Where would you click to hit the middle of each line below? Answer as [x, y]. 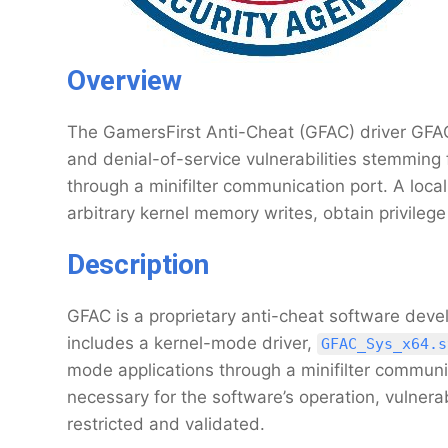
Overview [124, 80]
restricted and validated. [166, 424]
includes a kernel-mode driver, [192, 343]
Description [138, 264]
